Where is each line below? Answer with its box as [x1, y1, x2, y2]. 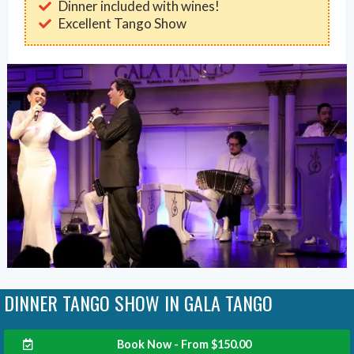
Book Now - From [117, 337, 211, 352]
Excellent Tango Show [58, 14, 186, 32]
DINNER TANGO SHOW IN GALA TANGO [4, 288, 273, 318]
